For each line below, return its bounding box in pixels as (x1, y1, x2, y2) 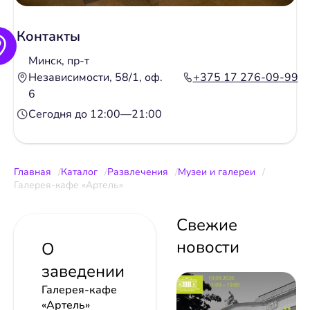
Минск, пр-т (28, 53, 89, 69)
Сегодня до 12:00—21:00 (28, 107, 162, 122)
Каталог (61, 165, 98, 179)
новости (176, 236, 239, 259)
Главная (14, 165, 51, 179)
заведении (42, 260, 125, 283)
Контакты (17, 27, 80, 46)
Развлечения (107, 165, 168, 179)
